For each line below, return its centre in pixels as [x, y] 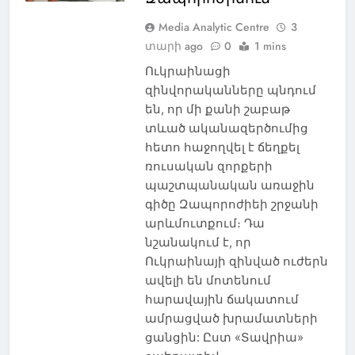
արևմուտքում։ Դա [204, 223]
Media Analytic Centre [214, 27]
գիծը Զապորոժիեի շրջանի [231, 204]
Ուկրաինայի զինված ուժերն [236, 261]
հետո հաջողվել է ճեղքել [222, 147]
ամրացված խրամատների [231, 318]
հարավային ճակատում [221, 299]
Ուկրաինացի [187, 71]
